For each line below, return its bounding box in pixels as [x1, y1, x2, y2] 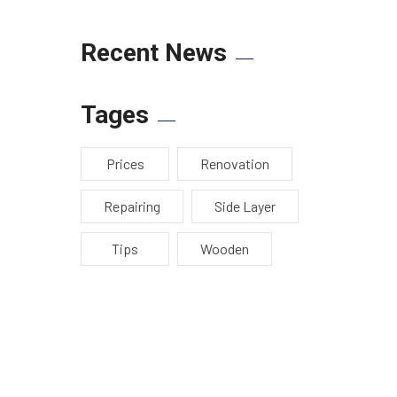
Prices [105, 155, 144, 173]
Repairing [104, 198, 160, 215]
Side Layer [214, 198, 276, 215]
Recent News [81, 38, 227, 68]
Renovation [200, 155, 269, 173]
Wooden [200, 240, 249, 258]
